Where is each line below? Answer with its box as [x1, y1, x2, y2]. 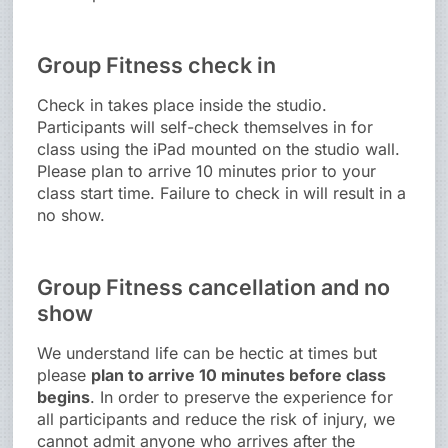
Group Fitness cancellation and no [37, 274, 391, 301]
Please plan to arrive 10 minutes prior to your [37, 161, 377, 182]
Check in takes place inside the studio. [37, 95, 328, 116]
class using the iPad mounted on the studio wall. [37, 139, 401, 160]
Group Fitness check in [37, 52, 277, 79]
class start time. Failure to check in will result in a [37, 183, 407, 204]
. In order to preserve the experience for [90, 387, 394, 408]
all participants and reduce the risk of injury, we [37, 409, 396, 430]
